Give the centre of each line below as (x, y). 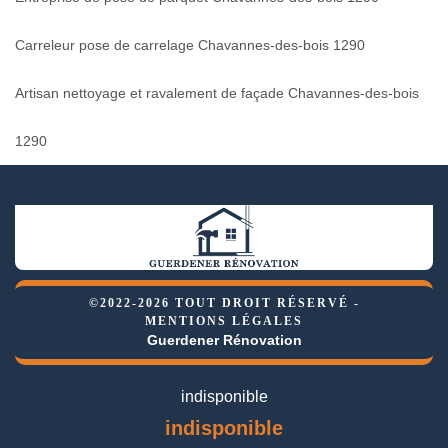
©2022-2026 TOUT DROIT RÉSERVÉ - (224, 302)
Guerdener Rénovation (224, 339)
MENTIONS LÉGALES (224, 320)
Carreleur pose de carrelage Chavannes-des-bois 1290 (190, 44)
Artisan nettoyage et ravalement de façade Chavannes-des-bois (217, 92)
